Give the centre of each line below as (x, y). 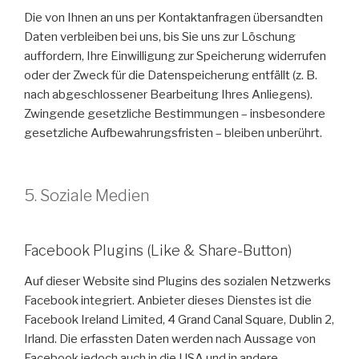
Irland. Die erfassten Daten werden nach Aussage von (170, 339)
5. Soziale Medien (87, 196)
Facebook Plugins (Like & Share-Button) (158, 251)
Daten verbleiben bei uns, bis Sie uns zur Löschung (160, 36)
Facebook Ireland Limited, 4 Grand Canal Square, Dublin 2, (179, 319)
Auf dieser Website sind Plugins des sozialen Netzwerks (177, 281)
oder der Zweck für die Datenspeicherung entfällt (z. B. (171, 75)
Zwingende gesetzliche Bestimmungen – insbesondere (175, 113)
